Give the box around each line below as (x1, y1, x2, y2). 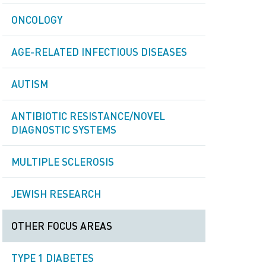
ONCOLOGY (11, 13, 62, 26)
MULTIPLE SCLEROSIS (11, 155, 114, 168)
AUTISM (11, 77, 48, 90)
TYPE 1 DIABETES (11, 251, 94, 264)
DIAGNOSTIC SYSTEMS (11, 123, 116, 136)
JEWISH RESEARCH (11, 187, 101, 200)
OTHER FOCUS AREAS (11, 219, 112, 232)
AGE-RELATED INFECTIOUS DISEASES (11, 45, 187, 58)
